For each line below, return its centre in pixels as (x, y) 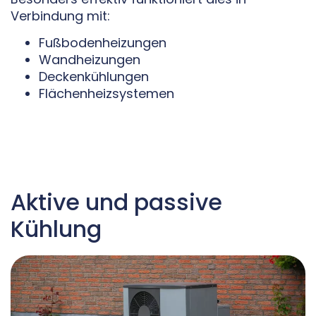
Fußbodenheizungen (103, 43)
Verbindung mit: (60, 16)
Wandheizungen (90, 60)
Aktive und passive (116, 202)
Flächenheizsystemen (107, 94)
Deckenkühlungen (94, 77)
